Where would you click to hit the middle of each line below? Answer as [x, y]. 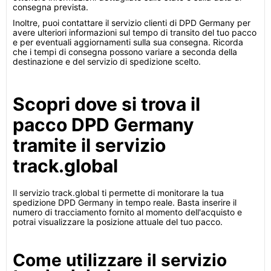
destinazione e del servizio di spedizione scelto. [107, 61]
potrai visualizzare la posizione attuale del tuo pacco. [118, 222]
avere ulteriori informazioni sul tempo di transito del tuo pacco [135, 32]
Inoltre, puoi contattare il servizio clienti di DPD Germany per [132, 23]
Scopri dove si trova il [106, 104]
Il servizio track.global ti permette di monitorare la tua [118, 193]
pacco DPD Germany [103, 125]
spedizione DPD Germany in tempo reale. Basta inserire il [125, 202]
